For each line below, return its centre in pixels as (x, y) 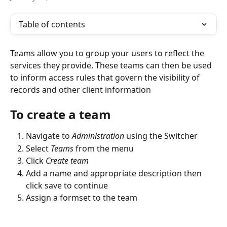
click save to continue (67, 185)
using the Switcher (162, 136)
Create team (67, 161)
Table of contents (52, 24)
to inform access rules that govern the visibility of (106, 78)
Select (38, 148)
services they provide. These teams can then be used (112, 65)
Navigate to (49, 136)
